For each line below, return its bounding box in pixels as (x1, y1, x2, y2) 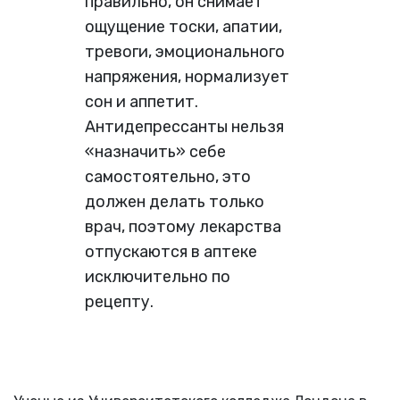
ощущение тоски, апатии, (85, 16, 282, 37)
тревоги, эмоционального (85, 41, 285, 62)
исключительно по (85, 266, 230, 287)
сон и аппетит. (85, 91, 198, 112)
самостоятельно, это (85, 166, 251, 187)
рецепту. (85, 291, 154, 312)
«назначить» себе (85, 141, 226, 162)
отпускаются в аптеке (85, 241, 257, 262)
